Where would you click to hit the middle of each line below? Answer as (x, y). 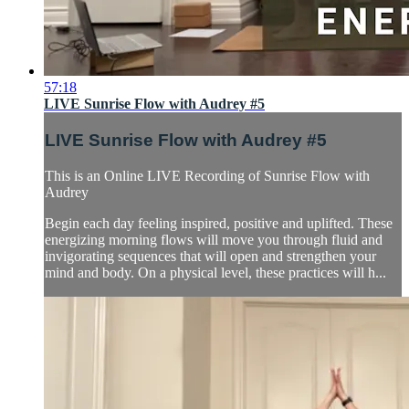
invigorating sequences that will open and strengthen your (210, 256)
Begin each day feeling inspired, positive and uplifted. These (219, 223)
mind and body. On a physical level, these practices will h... (215, 272)
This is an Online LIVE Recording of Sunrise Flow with (207, 175)
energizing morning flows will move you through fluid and (214, 239)
